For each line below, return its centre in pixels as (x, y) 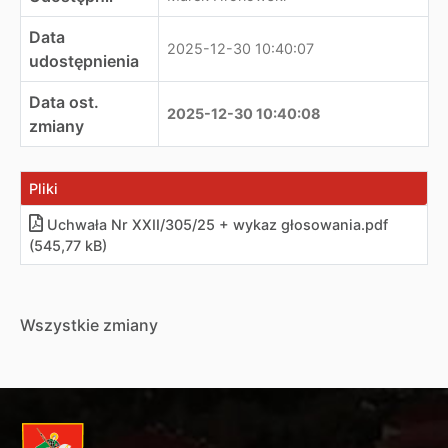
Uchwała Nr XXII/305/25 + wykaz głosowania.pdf (217, 224)
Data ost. (64, 102)
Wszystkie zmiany (89, 325)
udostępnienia (84, 61)
